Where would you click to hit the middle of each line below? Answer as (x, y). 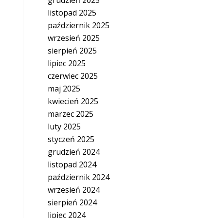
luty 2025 (64, 127)
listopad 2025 (72, 13)
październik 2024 (78, 177)
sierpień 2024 (72, 202)
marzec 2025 (70, 114)
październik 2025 (78, 25)
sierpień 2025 (72, 51)
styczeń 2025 (71, 139)
